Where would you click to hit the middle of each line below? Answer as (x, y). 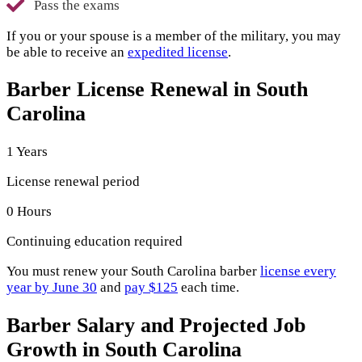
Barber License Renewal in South (157, 90)
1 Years (27, 151)
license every (298, 271)
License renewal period (73, 181)
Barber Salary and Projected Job (156, 325)
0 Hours (29, 211)
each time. (208, 288)
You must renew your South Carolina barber (133, 271)
